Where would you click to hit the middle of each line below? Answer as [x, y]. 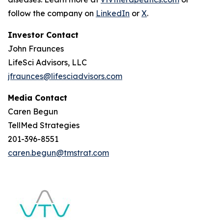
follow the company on [52, 13]
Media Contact [38, 98]
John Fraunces [36, 49]
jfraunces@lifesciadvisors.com [65, 76]
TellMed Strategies [44, 125]
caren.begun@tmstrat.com [58, 153]
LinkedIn [113, 13]
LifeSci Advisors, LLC [47, 62]
